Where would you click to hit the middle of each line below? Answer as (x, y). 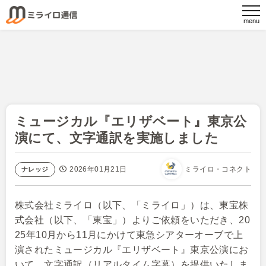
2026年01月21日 (98, 169)
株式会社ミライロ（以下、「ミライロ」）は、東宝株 (132, 205)
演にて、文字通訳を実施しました (117, 138)
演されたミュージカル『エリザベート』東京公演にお (132, 250)
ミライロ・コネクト (218, 169)
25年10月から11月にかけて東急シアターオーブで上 (129, 235)
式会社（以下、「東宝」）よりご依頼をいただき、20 (132, 220)
